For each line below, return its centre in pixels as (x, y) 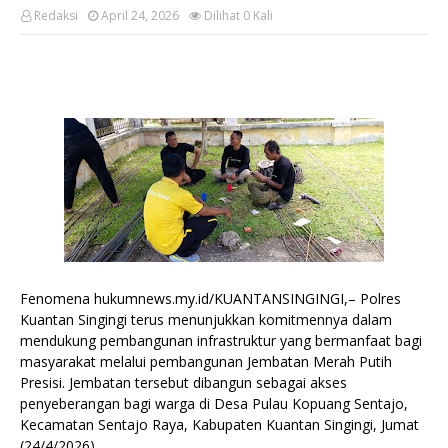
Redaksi (56, 15)
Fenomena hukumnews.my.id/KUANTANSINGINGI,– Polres (210, 298)
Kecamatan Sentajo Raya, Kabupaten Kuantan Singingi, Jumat (219, 424)
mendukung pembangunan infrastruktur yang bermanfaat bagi (221, 340)
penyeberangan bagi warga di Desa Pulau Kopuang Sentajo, (214, 403)
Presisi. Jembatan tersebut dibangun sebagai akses (183, 382)
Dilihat (222, 15)
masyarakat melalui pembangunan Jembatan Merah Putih (206, 361)
